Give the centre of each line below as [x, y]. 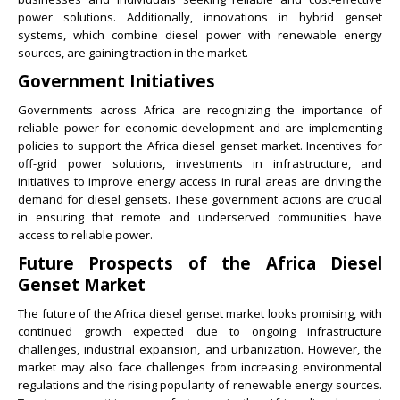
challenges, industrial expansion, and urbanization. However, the [200, 350]
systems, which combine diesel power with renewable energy [200, 35]
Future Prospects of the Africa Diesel [200, 263]
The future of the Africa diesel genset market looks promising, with [200, 314]
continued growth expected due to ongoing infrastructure [200, 332]
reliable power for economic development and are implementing [200, 128]
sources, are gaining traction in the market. [133, 53]
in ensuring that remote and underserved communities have [200, 217]
